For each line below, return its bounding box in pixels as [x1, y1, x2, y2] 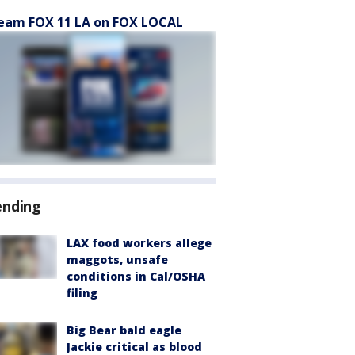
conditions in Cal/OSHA [67, 269, 205, 284]
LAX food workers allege [67, 235, 212, 250]
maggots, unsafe [67, 252, 168, 267]
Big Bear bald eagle [67, 323, 181, 338]
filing [67, 285, 97, 300]
